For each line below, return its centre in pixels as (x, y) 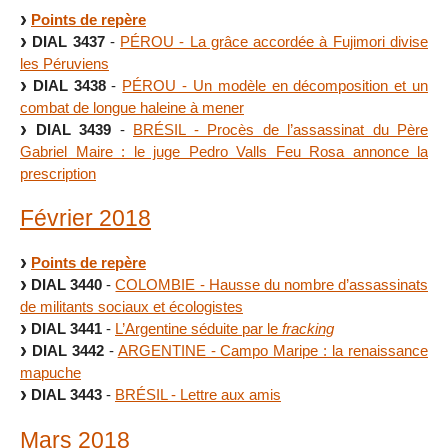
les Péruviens (64, 63)
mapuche (50, 373)
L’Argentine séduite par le (198, 329)
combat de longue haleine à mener (132, 107)
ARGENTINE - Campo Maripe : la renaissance (273, 351)
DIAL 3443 (66, 395)
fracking (308, 329)
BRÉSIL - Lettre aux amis (198, 395)
